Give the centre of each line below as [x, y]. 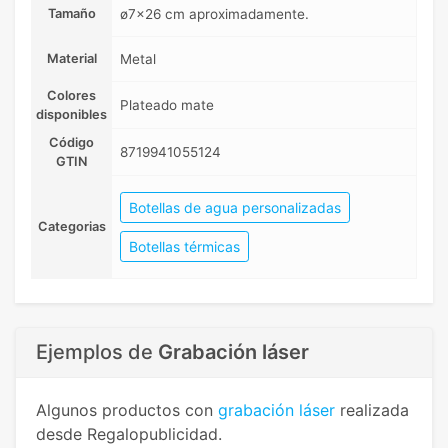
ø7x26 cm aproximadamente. [214, 14]
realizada [372, 410]
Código [71, 143]
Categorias [71, 227]
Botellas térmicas [184, 247]
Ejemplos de [97, 352]
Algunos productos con [127, 410]
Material [71, 59]
